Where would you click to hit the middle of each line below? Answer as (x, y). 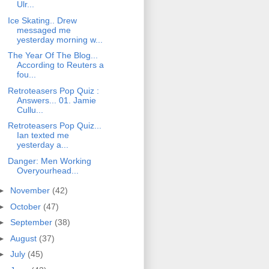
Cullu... (30, 110)
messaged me (44, 30)
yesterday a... (42, 145)
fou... (26, 75)
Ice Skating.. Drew (42, 20)
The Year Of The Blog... (53, 56)
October (26, 206)
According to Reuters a (60, 65)
